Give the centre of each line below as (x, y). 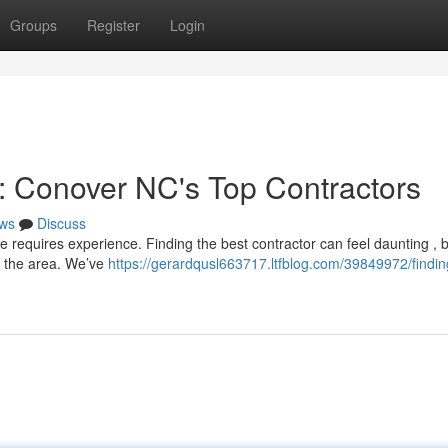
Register (113, 25)
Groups (33, 25)
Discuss (61, 223)
